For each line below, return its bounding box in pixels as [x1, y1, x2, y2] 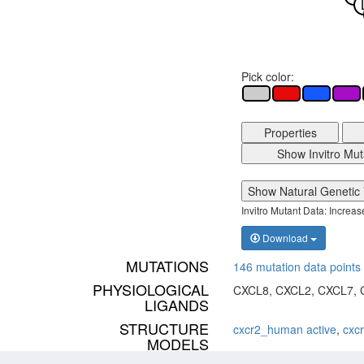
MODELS [147, 332, 209, 354]
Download [260, 230, 310, 245]
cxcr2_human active [233, 320, 336, 337]
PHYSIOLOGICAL [93, 278, 209, 300]
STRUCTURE [119, 317, 209, 339]
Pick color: [241, 67, 294, 84]
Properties [263, 123, 317, 141]
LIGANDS [145, 293, 209, 315]
